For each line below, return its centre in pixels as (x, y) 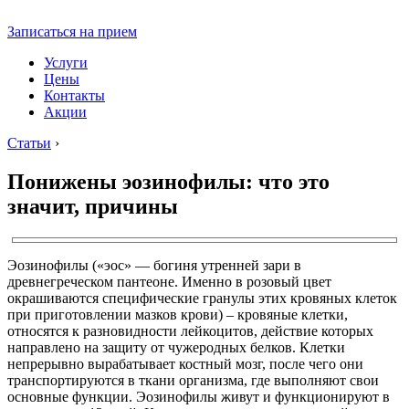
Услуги (66, 63)
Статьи (29, 143)
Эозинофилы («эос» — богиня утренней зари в (154, 265)
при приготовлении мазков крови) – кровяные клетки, (178, 314)
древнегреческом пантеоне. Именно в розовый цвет (171, 281)
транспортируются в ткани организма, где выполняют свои (193, 380)
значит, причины (93, 206)
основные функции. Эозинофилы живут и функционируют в (199, 396)
